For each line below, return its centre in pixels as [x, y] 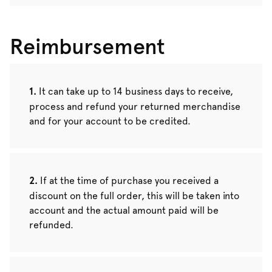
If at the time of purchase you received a [129, 180]
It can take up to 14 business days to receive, [136, 91]
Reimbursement [87, 46]
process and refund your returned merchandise [135, 106]
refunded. [51, 225]
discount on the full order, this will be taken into [134, 195]
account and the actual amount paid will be [124, 210]
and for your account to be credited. [110, 121]
